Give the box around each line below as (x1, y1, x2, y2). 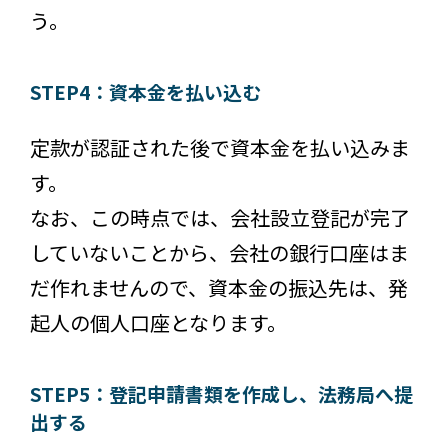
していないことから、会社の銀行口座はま (30, 237, 409, 267)
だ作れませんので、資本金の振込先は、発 (30, 272, 408, 302)
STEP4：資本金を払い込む (30, 77, 261, 105)
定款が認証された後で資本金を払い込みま (30, 132, 410, 162)
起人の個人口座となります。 (30, 307, 287, 337)
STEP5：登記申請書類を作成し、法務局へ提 (30, 379, 413, 407)
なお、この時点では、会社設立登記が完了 (30, 202, 410, 232)
